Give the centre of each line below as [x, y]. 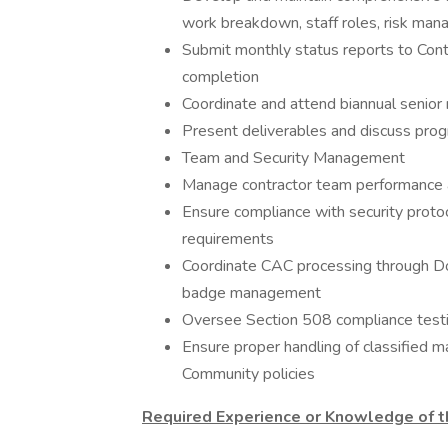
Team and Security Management [293, 158]
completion [220, 77]
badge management [251, 293]
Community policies [248, 374]
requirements [228, 239]
